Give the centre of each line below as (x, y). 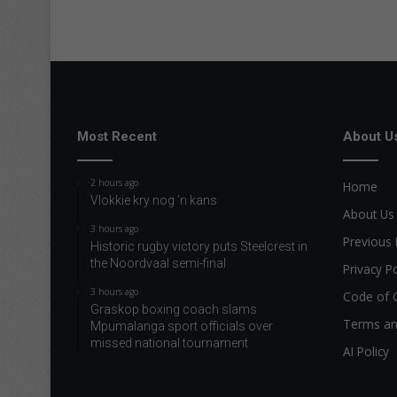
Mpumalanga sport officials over (182, 326)
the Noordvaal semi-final (158, 263)
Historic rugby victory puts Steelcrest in (199, 246)
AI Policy (366, 351)
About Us (369, 214)
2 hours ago (114, 182)
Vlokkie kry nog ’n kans (154, 200)
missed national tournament (169, 343)
